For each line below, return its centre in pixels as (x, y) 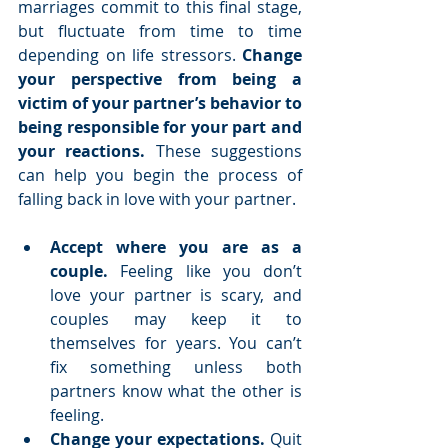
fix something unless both (176, 367)
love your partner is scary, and (176, 295)
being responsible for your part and (160, 127)
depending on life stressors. (130, 55)
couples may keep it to (176, 319)
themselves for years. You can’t (176, 343)
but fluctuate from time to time (160, 31)
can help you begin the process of (160, 175)
